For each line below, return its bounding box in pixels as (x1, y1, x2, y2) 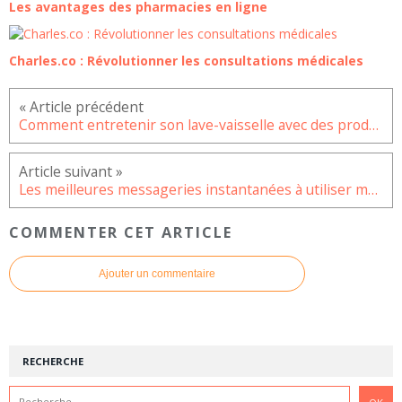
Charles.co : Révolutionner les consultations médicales (9, 52, 363, 70)
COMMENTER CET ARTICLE (9, 222, 232, 242)
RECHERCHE (22, 354, 83, 369)
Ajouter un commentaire (99, 267, 215, 281)
